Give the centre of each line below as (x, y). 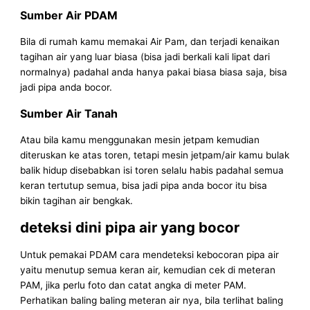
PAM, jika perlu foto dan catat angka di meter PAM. (134, 285)
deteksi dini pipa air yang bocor (130, 228)
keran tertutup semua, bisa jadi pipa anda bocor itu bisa (144, 186)
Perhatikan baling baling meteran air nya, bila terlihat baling (152, 301)
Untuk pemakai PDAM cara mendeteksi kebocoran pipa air (150, 255)
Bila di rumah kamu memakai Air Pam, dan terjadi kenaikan (150, 42)
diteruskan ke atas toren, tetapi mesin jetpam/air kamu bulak (155, 155)
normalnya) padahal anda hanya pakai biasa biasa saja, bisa (154, 72)
